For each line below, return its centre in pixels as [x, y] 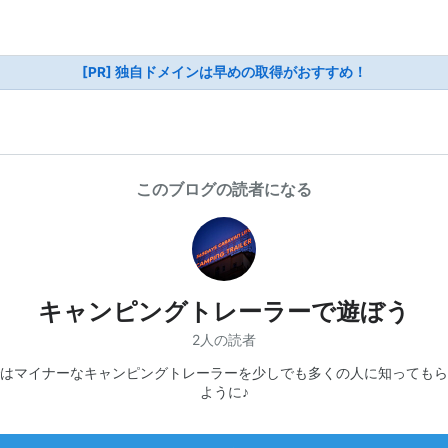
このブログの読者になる [224, 189]
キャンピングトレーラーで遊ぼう [224, 311]
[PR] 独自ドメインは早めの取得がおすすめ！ [224, 72]
